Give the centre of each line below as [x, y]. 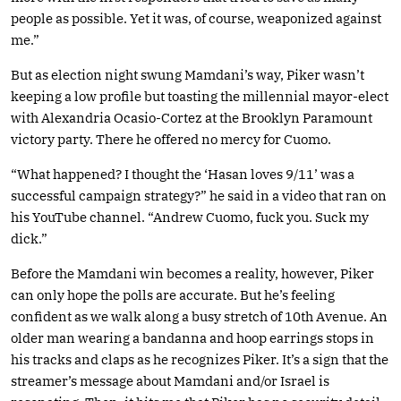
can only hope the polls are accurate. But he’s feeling [173, 294]
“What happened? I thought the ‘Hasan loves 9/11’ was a [183, 174]
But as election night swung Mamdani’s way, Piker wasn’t [188, 74]
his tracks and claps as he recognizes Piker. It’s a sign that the [200, 359]
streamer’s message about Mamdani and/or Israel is [170, 380]
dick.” [29, 238]
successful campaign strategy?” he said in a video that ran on [199, 195]
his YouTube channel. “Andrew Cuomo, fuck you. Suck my [190, 217]
